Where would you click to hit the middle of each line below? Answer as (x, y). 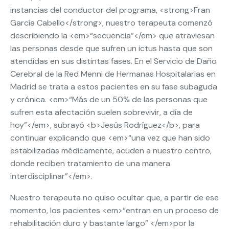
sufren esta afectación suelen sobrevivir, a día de (101, 112)
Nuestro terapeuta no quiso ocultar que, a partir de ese (114, 198)
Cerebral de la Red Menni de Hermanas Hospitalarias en (113, 74)
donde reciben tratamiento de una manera (90, 163)
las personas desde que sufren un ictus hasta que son (111, 48)
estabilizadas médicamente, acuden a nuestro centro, (111, 151)
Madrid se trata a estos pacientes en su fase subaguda (114, 87)
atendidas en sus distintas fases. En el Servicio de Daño (113, 61)
